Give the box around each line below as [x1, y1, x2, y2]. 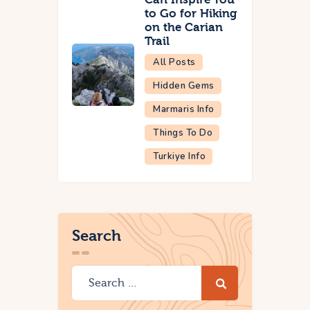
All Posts [153, 55, 196, 69]
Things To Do [153, 126, 212, 139]
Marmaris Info [153, 102, 215, 116]
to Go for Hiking [145, 6, 237, 20]
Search [72, 226, 121, 245]
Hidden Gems [153, 79, 215, 92]
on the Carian [145, 20, 223, 34]
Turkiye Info [153, 149, 206, 163]
